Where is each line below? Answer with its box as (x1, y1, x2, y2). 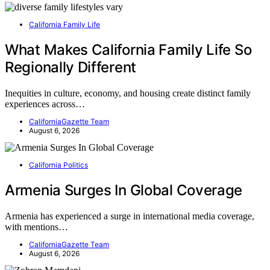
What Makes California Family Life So (5, 41, 252, 59)
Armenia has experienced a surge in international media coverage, (5, 210, 254, 221)
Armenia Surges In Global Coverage (5, 181, 243, 199)
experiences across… (5, 98, 85, 109)
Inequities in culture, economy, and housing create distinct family (5, 87, 251, 98)
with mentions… (5, 221, 68, 232)
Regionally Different (5, 58, 136, 77)
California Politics (29, 160, 88, 169)
